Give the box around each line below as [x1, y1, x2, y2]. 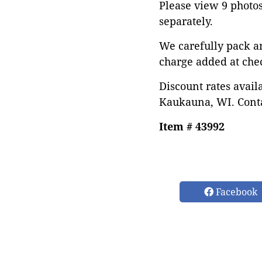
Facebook [213, 185, 257, 198]
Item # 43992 [159, 119, 225, 133]
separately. [159, 14, 213, 28]
